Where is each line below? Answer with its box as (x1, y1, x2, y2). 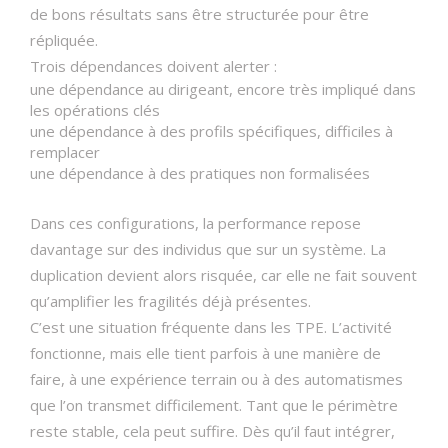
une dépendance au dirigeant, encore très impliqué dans (30, 79, 416, 99)
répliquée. (30, 30, 98, 50)
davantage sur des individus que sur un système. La (30, 239, 386, 259)
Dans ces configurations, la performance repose (30, 213, 361, 233)
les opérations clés (30, 100, 160, 120)
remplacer (30, 142, 100, 162)
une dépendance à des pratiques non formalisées (30, 163, 370, 183)
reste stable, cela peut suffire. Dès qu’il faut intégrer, (30, 421, 395, 441)
